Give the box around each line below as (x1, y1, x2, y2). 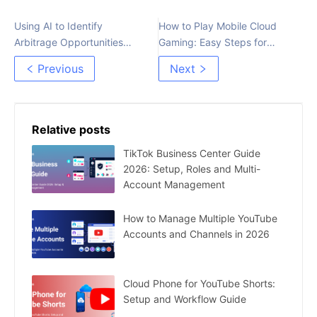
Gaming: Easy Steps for (158, 35, 267, 48)
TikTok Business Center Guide (123, 146, 260, 159)
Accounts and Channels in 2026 (123, 227, 270, 240)
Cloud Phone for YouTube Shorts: (123, 277, 275, 289)
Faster (14, 52, 43, 64)
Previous (38, 61, 83, 76)
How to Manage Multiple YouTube (123, 212, 277, 224)
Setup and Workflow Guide (123, 292, 246, 305)
